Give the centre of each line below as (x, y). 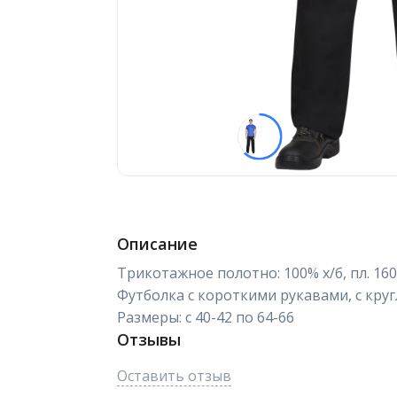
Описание (157, 244)
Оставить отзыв (174, 376)
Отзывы (149, 339)
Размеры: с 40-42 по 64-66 (206, 317)
